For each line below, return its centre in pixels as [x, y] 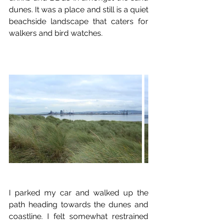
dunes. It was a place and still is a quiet [79, 9]
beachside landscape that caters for [79, 21]
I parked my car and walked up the [79, 192]
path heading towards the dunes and [79, 204]
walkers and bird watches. [56, 33]
